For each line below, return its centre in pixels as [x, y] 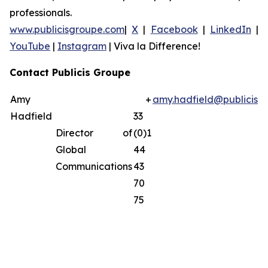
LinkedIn [230, 29]
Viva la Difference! [157, 46]
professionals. [41, 13]
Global [71, 150]
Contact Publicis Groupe [70, 72]
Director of [94, 133]
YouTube [30, 46]
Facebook [174, 29]
